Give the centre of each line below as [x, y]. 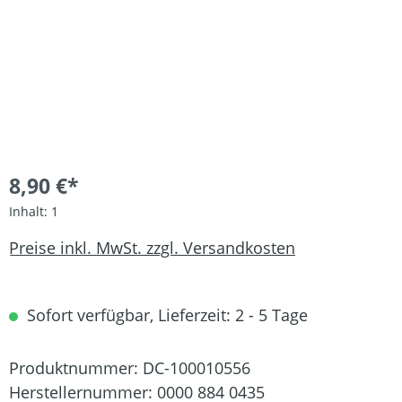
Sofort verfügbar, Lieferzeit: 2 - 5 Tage [165, 315]
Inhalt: [30, 211]
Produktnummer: [76, 368]
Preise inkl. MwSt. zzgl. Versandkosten [152, 247]
